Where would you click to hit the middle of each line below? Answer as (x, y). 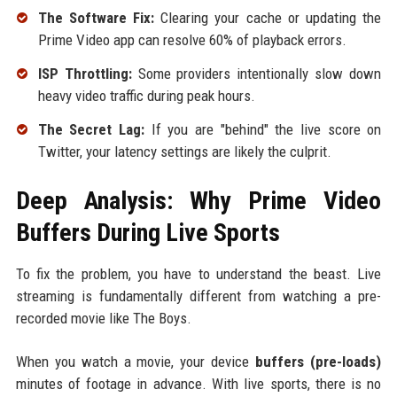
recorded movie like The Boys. (103, 318)
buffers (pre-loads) (319, 361)
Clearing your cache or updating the (268, 18)
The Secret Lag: (91, 129)
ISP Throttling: (85, 74)
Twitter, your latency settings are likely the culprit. (184, 151)
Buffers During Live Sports (148, 232)
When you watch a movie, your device (136, 361)
